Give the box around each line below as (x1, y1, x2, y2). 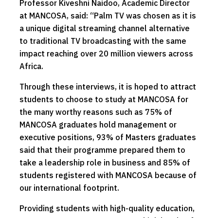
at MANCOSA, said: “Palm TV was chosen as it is (19, 10, 196, 20)
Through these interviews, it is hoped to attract (19, 81, 196, 91)
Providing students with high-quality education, (19, 203, 195, 213)
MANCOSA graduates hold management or (19, 119, 177, 129)
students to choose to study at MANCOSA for (19, 94, 188, 104)
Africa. (19, 61, 43, 71)
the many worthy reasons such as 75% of (19, 107, 172, 117)
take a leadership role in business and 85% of (19, 157, 190, 167)
